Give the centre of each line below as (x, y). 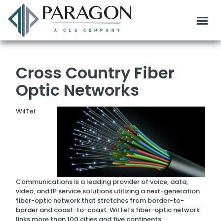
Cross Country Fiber (95, 73)
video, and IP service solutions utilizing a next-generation (108, 191)
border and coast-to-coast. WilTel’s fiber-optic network (108, 210)
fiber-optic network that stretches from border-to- (100, 201)
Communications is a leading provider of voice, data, (102, 182)
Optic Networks (77, 90)
